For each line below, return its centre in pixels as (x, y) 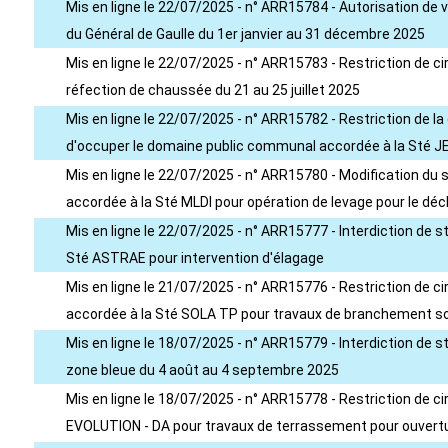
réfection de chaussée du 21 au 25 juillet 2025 (213, 90)
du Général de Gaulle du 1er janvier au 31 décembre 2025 (245, 34)
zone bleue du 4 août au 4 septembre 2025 (202, 370)
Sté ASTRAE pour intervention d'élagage (195, 258)
